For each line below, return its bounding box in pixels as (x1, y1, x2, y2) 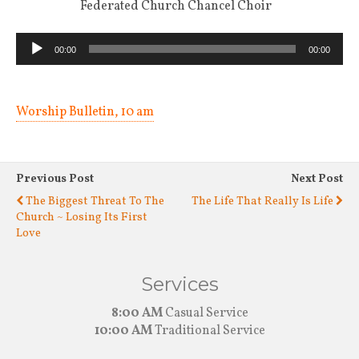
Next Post (291, 170, 343, 187)
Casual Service (162, 304, 248, 322)
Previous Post (16, 170, 94, 187)
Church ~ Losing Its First (16, 208, 147, 225)
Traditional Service (151, 321, 265, 340)
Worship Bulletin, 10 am (16, 103, 154, 121)
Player (15, 54, 53, 72)
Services (140, 272, 219, 296)
